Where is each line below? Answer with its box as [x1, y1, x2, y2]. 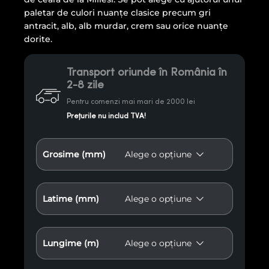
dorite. [24, 34, 52, 45]
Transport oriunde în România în [66, 66, 227, 79]
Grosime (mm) [43, 149, 106, 160]
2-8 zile [66, 79, 104, 92]
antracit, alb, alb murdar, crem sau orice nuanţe [24, 20, 228, 32]
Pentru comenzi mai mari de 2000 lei [66, 97, 195, 106]
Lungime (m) [43, 238, 99, 249]
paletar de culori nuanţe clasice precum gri [24, 7, 211, 19]
